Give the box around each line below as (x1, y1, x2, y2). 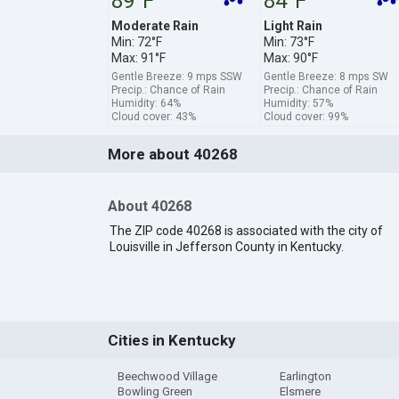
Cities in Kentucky (107, 331, 236, 350)
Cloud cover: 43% (110, 110, 196, 123)
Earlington (279, 370, 331, 384)
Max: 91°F (110, 50, 166, 65)
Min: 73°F (263, 34, 314, 49)
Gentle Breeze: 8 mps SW (263, 69, 388, 83)
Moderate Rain (110, 18, 199, 33)
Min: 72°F (110, 34, 162, 49)
